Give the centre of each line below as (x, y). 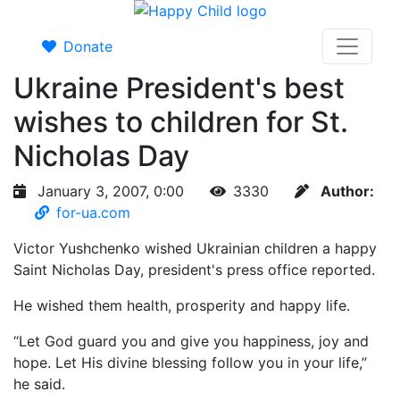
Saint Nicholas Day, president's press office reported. (194, 270)
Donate (88, 46)
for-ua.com (93, 212)
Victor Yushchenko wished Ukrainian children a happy (195, 248)
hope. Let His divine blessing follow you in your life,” (190, 362)
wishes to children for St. (181, 122)
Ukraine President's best (179, 88)
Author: (347, 191)
